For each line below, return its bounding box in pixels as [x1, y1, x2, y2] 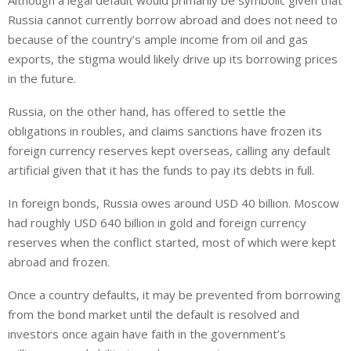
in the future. [8, 71, 76, 87]
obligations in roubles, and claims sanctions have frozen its [8, 123, 322, 139]
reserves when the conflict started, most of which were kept [8, 234, 336, 251]
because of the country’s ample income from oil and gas [8, 31, 308, 48]
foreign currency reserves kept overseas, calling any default [8, 143, 331, 159]
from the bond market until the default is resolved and [8, 306, 299, 323]
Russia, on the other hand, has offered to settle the [8, 103, 286, 120]
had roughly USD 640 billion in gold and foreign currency [8, 215, 306, 231]
